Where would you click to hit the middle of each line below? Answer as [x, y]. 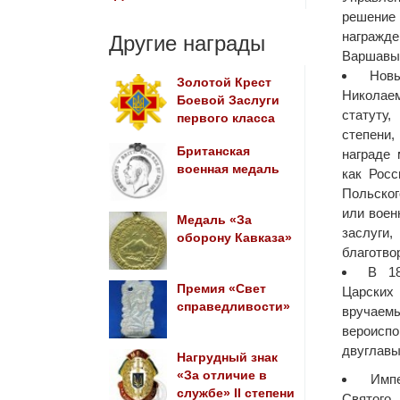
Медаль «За [214, 220]
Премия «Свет [221, 289]
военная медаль [228, 169]
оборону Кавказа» [234, 238]
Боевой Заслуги [228, 100]
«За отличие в [221, 375]
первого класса [225, 118]
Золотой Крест [224, 83]
